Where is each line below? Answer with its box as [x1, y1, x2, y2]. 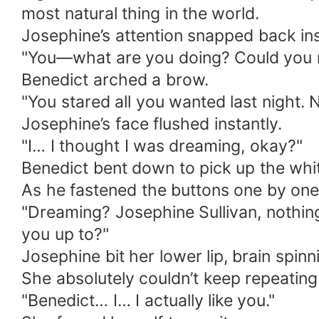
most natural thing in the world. [21, 4, 260, 24]
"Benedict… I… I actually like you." [21, 291, 276, 311]
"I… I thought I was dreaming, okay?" [21, 136, 303, 157]
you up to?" [21, 224, 110, 245]
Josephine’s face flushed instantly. [21, 114, 282, 135]
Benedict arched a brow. [21, 70, 209, 90]
